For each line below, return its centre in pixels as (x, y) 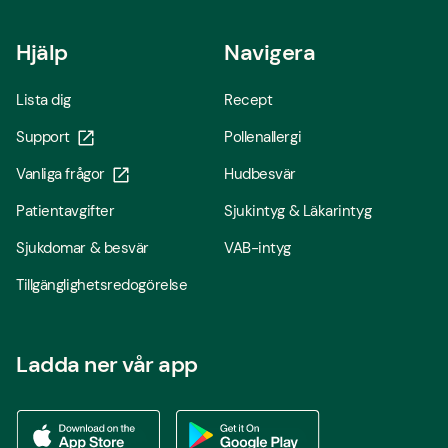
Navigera (270, 53)
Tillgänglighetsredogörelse (102, 285)
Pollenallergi (263, 137)
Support (43, 137)
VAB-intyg (257, 248)
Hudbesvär (260, 174)
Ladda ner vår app (107, 365)
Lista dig (43, 100)
